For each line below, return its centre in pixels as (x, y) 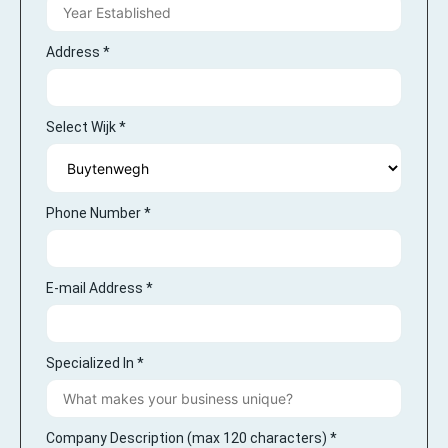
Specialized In (91, 363)
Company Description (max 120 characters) (188, 438)
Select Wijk (82, 127)
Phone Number (95, 213)
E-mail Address (96, 288)
